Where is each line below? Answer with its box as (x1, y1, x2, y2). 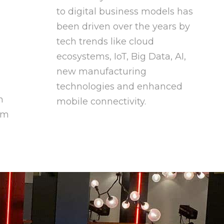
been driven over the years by (56, 21, 190, 32)
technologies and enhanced (56, 81, 182, 92)
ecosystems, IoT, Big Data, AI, (56, 51, 186, 62)
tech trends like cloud (56, 36, 154, 47)
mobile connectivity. (56, 96, 148, 107)
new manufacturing (56, 66, 146, 77)
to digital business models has (56, 6, 193, 17)
